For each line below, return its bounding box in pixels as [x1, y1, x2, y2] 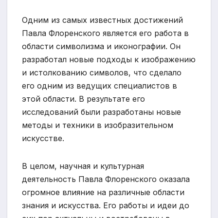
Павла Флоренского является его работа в [22, 28, 189, 38]
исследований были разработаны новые [22, 107, 181, 117]
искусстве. [22, 133, 64, 143]
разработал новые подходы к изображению [22, 54, 196, 64]
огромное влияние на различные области [22, 187, 184, 197]
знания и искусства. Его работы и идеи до [22, 200, 189, 210]
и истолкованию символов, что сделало [22, 67, 182, 77]
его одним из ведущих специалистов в [22, 80, 177, 91]
